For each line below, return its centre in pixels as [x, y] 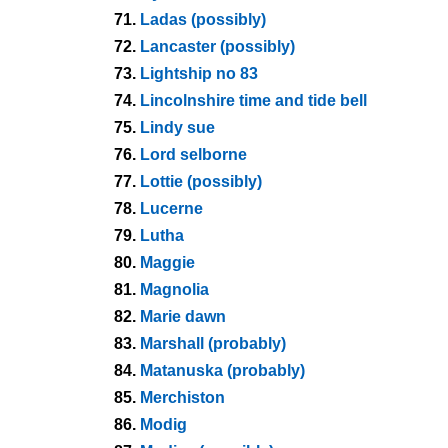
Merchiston [182, 397]
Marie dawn [183, 316]
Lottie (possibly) [201, 181]
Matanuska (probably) [222, 370]
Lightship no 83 [199, 73]
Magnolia [174, 289]
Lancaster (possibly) [217, 46]
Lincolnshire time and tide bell [253, 100]
